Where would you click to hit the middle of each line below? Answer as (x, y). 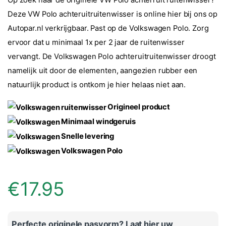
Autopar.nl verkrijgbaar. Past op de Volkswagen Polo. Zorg (108, 29)
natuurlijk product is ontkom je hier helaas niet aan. (97, 85)
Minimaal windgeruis (98, 122)
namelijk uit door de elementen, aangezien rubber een (103, 71)
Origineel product (138, 107)
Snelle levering (87, 136)
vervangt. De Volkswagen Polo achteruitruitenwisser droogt (112, 57)
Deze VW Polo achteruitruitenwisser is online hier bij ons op (113, 14)
